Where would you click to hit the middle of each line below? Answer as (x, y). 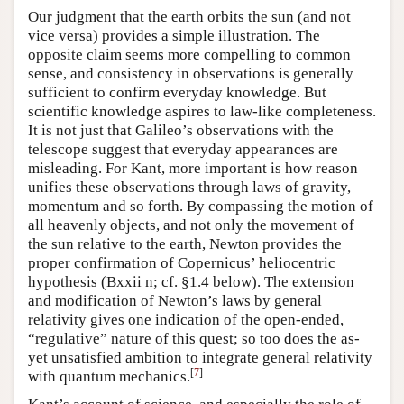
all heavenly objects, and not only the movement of (191, 225)
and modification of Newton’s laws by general (175, 300)
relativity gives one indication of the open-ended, (186, 319)
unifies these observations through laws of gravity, (189, 187)
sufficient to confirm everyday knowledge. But (177, 92)
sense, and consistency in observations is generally (191, 73)
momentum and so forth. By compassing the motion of (201, 206)
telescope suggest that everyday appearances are (183, 149)
